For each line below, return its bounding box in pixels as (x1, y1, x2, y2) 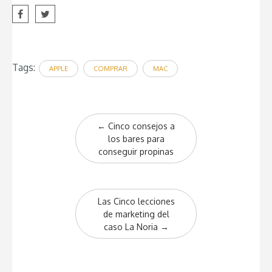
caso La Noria (103, 221, 160, 232)
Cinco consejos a (106, 120, 175, 131)
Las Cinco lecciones (97, 195, 175, 206)
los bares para (107, 133, 165, 144)
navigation (12, 130, 98, 155)
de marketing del (103, 208, 169, 219)
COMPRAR (93, 64, 127, 73)
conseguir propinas (98, 146, 174, 157)
